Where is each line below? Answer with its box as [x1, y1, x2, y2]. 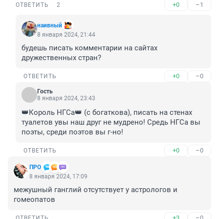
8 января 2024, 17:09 [29, 173, 88, 180]
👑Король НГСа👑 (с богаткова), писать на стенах [22, 108, 192, 117]
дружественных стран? [22, 53, 101, 63]
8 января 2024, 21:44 [37, 31, 95, 39]
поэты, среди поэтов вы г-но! [22, 128, 123, 137]
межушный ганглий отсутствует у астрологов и [14, 185, 177, 195]
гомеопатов [14, 195, 55, 204]
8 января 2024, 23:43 [37, 95, 95, 102]
